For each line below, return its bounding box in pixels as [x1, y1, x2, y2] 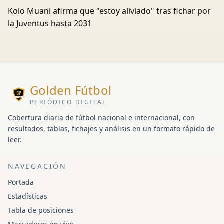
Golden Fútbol [30, 82, 112, 99]
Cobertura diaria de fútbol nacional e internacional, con [8, 113, 195, 123]
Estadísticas [8, 191, 47, 201]
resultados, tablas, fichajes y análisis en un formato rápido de [8, 124, 215, 134]
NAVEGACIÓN [8, 161, 67, 171]
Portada [8, 177, 34, 187]
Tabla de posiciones [8, 205, 74, 215]
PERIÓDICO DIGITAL [30, 98, 107, 107]
